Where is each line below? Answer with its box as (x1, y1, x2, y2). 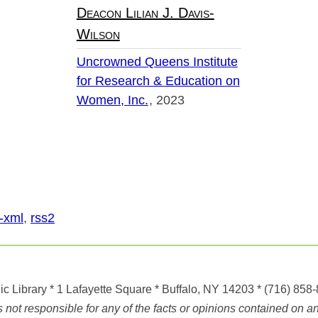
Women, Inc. (76, 93, 148, 108)
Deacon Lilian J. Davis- (76, 5, 214, 21)
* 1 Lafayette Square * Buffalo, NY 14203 (49, 283, 254, 296)
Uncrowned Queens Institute (76, 55, 238, 70)
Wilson (76, 26, 120, 43)
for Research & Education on (76, 74, 240, 89)
